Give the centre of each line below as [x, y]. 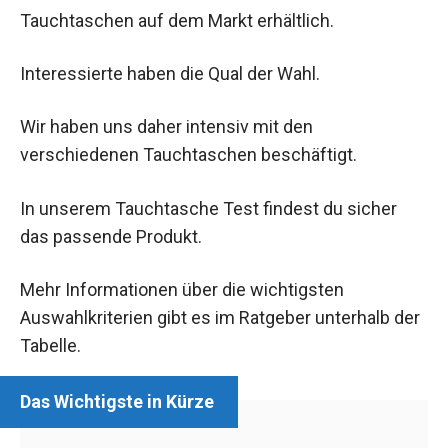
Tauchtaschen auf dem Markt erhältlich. [177, 20]
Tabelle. [50, 345]
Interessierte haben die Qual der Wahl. [170, 74]
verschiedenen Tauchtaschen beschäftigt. [188, 155]
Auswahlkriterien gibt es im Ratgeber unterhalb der [220, 317]
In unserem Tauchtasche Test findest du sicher [208, 208]
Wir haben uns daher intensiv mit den [166, 127]
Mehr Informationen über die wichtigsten [182, 289]
